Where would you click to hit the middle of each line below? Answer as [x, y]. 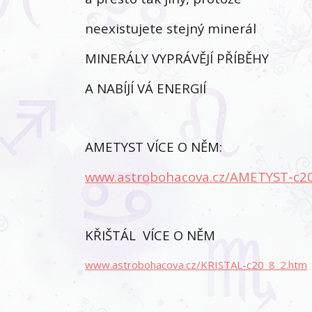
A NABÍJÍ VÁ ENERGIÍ [147, 88]
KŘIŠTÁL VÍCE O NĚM [152, 235]
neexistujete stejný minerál [171, 28]
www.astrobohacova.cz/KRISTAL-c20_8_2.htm [196, 265]
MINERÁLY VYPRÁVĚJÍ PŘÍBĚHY [179, 58]
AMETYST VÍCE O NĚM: [155, 147]
